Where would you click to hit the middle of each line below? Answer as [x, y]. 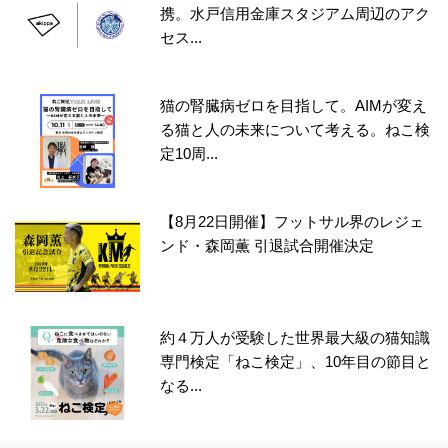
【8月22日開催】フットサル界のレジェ [292, 221]
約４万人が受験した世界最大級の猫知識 [295, 337]
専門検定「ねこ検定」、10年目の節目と [296, 361]
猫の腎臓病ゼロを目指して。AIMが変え [294, 105]
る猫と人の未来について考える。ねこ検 [295, 129]
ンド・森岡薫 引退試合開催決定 [267, 245]
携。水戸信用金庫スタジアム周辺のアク [295, 13]
